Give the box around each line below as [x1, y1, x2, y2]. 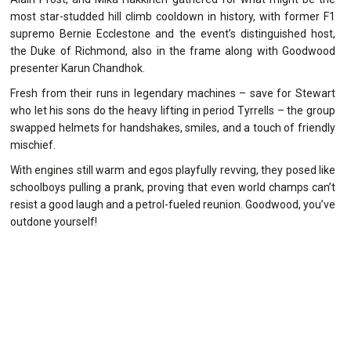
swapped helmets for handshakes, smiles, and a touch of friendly [10, 121, 335, 134]
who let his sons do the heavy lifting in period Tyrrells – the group [10, 103, 335, 117]
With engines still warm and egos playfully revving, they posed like [10, 163, 335, 176]
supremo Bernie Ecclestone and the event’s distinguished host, [10, 27, 335, 40]
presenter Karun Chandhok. [10, 61, 145, 74]
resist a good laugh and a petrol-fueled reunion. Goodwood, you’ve [10, 197, 335, 211]
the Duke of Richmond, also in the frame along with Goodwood [10, 44, 335, 57]
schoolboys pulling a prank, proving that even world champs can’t [10, 180, 335, 194]
